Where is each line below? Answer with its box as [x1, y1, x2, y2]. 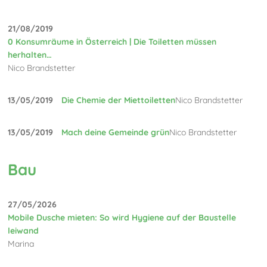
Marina [8, 238, 35, 250]
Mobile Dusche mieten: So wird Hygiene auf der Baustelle [8, 212, 237, 223]
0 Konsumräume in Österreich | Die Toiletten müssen [8, 36, 217, 47]
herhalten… [8, 49, 52, 60]
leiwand [8, 225, 39, 237]
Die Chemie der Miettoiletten [61, 94, 176, 105]
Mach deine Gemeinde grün [61, 126, 170, 138]
